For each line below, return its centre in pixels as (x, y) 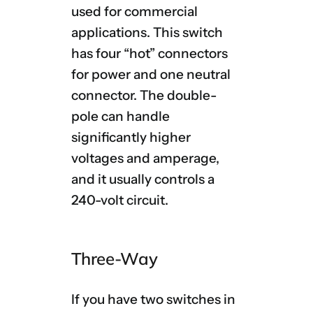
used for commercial (134, 12)
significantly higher (131, 138)
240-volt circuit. (119, 201)
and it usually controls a (143, 180)
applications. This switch (147, 33)
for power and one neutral (151, 75)
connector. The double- (144, 96)
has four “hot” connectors (149, 54)
